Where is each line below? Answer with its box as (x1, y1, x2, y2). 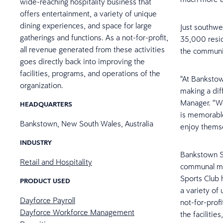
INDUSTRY (20, 138, 52, 147)
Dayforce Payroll (20, 195, 75, 205)
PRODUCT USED (20, 176, 70, 185)
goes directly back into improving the (20, 56, 145, 66)
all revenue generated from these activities (20, 44, 165, 54)
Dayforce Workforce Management (20, 207, 134, 217)
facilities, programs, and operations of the (20, 68, 160, 78)
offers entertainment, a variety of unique (20, 8, 157, 18)
